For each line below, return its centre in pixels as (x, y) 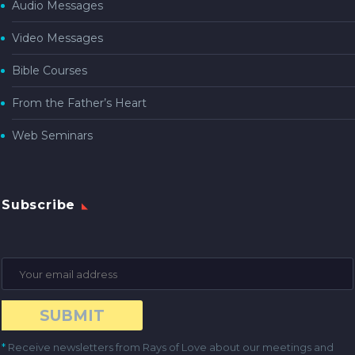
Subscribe (39, 205)
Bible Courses (50, 71)
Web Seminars (52, 136)
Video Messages (57, 38)
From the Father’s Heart (79, 103)
